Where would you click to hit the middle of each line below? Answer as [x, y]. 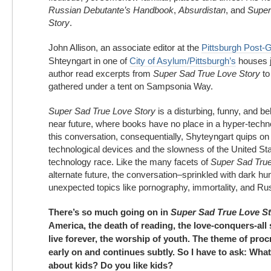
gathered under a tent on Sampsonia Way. [131, 86]
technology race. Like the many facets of [129, 162]
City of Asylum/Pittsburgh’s [183, 61]
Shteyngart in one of [89, 61]
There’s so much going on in [109, 212]
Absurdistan [202, 10]
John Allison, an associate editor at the [125, 47]
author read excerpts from [101, 73]
